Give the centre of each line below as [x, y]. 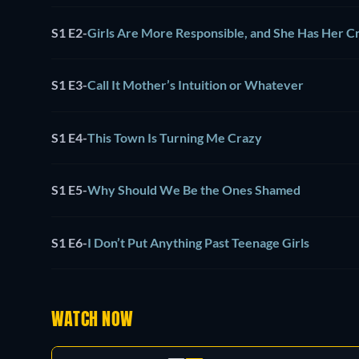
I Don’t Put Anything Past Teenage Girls [198, 242]
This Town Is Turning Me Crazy [175, 137]
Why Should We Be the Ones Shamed [194, 190]
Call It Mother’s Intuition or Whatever [196, 85]
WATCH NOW [93, 321]
